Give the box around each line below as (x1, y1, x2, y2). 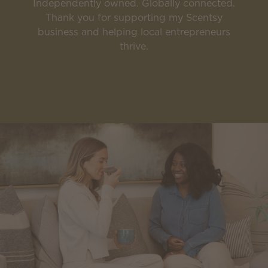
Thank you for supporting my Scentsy (45, 11, 223, 24)
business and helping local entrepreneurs (38, 25, 230, 38)
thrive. (120, 39, 148, 53)
